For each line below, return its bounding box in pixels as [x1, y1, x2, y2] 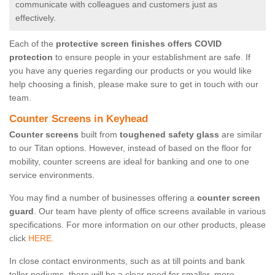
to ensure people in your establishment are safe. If [53, 52, 250, 63]
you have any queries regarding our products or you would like [9, 66, 252, 76]
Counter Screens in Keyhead [9, 113, 148, 125]
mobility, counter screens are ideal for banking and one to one [9, 157, 249, 167]
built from [79, 130, 120, 140]
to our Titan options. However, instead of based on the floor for [9, 143, 252, 153]
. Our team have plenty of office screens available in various [34, 206, 266, 217]
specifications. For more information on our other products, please [9, 220, 266, 230]
